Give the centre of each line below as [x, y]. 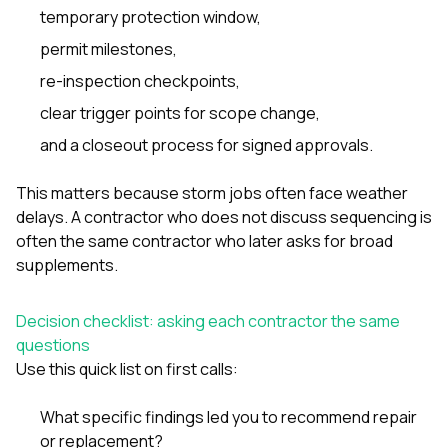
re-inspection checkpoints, [140, 80]
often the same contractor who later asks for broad [204, 240]
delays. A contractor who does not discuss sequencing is [224, 216]
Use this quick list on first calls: [127, 368]
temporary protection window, [150, 16]
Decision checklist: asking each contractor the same [208, 320]
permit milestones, [108, 48]
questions [53, 344]
